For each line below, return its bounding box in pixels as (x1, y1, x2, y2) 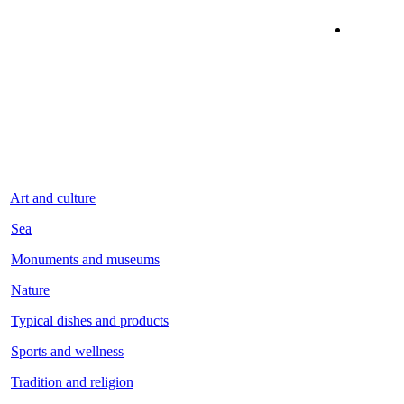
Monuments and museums (11, 252, 160, 268)
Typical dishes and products (11, 313, 169, 329)
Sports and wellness (11, 344, 124, 360)
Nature (11, 282, 50, 298)
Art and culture (10, 190, 96, 207)
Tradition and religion (11, 374, 133, 390)
